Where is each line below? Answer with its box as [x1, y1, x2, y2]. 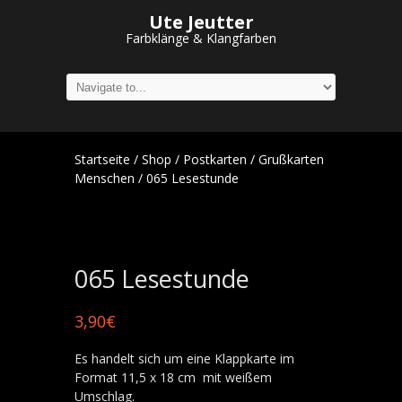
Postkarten [183, 151, 247, 168]
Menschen [74, 170, 135, 187]
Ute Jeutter [148, 10, 254, 34]
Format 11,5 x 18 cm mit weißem [74, 369, 272, 386]
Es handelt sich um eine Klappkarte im [74, 350, 294, 367]
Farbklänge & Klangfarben [126, 30, 276, 47]
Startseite [74, 151, 130, 168]
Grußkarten [258, 151, 324, 168]
